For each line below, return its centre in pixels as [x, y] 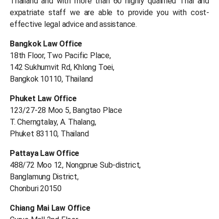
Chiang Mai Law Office [50, 208]
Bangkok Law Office [46, 44]
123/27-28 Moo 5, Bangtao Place [66, 110]
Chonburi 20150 [36, 188]
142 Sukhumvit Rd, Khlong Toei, [62, 67]
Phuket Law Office [43, 98]
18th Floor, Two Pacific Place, [60, 55]
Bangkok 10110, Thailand [52, 79]
